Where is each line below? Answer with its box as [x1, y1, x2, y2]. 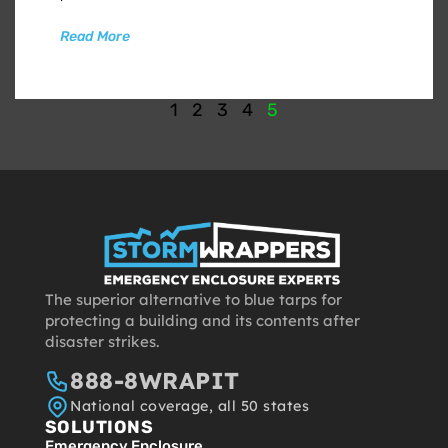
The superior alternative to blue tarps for [44, 289, 342, 309]
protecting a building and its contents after [44, 310, 360, 330]
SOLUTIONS [44, 417, 154, 438]
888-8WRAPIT [70, 366, 240, 396]
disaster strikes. [44, 331, 159, 351]
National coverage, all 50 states [70, 397, 310, 416]
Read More [60, 27, 130, 45]
